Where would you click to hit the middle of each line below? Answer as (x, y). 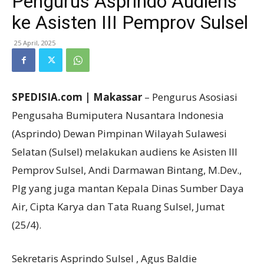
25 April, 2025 (35, 43)
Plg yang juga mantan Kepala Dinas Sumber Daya (128, 188)
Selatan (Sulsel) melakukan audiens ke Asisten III (125, 152)
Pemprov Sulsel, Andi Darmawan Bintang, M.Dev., (127, 170)
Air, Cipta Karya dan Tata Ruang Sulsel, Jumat (118, 207)
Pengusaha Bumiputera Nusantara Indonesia (118, 115)
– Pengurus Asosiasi (190, 97)
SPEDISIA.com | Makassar (77, 97)
